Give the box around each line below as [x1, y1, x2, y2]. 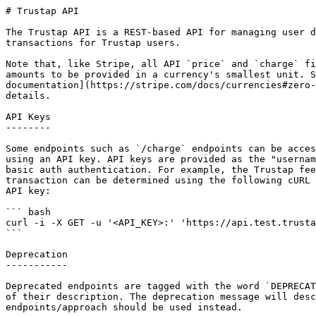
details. [6, 90, 51, 101]
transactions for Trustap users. [6, 37, 181, 48]
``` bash [6, 207, 51, 217]
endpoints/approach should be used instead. [6, 302, 243, 312]
